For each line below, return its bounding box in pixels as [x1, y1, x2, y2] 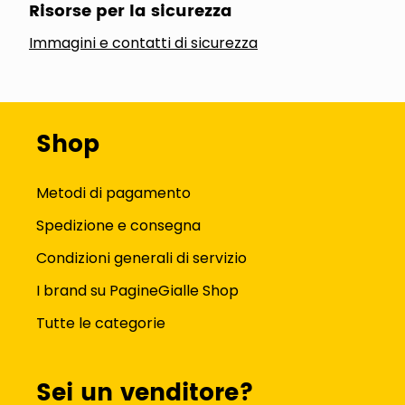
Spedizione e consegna [36, 215, 201, 236]
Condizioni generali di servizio [36, 248, 247, 268]
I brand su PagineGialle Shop [36, 280, 239, 301]
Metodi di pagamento [36, 183, 191, 203]
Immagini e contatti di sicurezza [29, 33, 258, 53]
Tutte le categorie [36, 313, 165, 334]
